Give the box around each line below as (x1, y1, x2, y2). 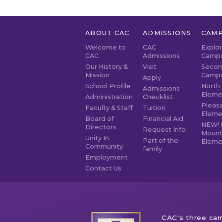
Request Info (143, 125, 186, 133)
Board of (85, 114, 114, 122)
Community (85, 142, 123, 150)
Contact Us (85, 164, 121, 172)
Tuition (143, 104, 166, 111)
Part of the (143, 136, 178, 144)
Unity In (85, 134, 109, 142)
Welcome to (85, 43, 126, 51)
